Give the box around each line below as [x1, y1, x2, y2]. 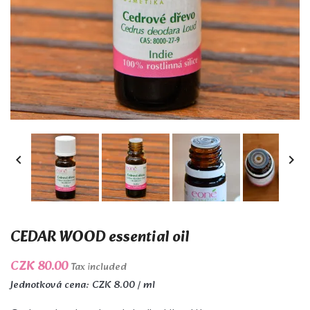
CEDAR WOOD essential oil [10, 225, 190, 250]
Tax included [71, 259, 127, 275]
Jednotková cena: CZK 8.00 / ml [10, 277, 155, 294]
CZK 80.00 [10, 256, 71, 277]
